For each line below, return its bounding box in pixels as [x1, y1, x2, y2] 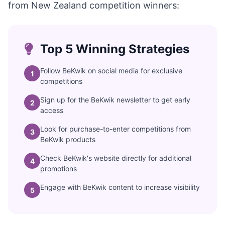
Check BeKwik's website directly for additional [40, 154, 191, 162]
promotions [40, 164, 77, 173]
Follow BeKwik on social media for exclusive [40, 66, 182, 75]
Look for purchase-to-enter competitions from [40, 125, 191, 133]
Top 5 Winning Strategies [37, 42, 189, 56]
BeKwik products [40, 135, 95, 144]
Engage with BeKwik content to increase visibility [40, 183, 200, 191]
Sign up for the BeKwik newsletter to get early [40, 95, 190, 104]
